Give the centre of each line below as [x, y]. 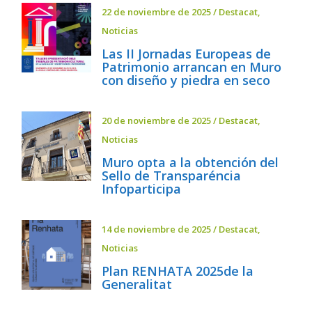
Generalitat [137, 284]
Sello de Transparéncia [172, 175]
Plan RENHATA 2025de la [178, 271]
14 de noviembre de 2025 [157, 229]
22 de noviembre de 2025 [157, 11]
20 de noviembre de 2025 [157, 120]
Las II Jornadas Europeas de [187, 53]
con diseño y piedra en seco [186, 80]
